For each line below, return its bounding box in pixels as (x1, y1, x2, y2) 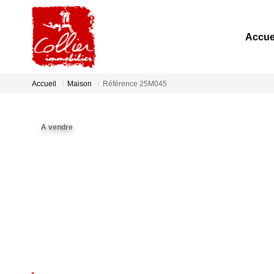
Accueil (32, 80, 56, 89)
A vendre (41, 123, 73, 131)
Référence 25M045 (103, 80, 167, 89)
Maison (67, 80, 92, 89)
